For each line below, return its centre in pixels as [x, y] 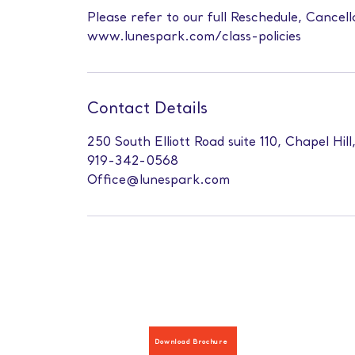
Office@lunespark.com [159, 181]
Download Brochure [191, 342]
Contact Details [148, 109]
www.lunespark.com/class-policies [195, 37]
